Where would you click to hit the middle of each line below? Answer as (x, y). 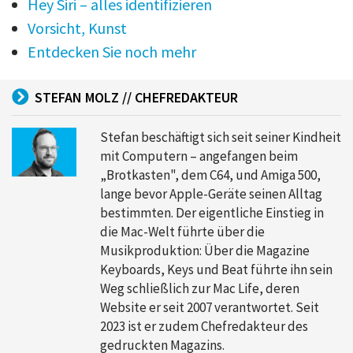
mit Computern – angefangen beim (199, 156)
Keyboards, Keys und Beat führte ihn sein (216, 270)
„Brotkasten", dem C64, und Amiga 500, (210, 175)
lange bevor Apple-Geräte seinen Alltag (211, 194)
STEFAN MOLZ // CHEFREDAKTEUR (136, 98)
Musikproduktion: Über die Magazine (205, 251)
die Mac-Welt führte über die (182, 232)
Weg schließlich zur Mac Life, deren (200, 289)
